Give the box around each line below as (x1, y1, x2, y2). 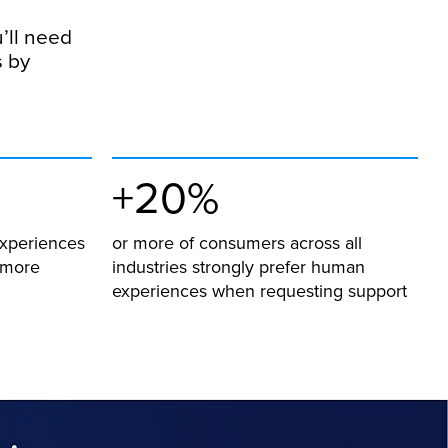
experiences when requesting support (112, 278, 407, 304)
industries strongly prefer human (112, 254, 365, 280)
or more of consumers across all (112, 230, 362, 256)
